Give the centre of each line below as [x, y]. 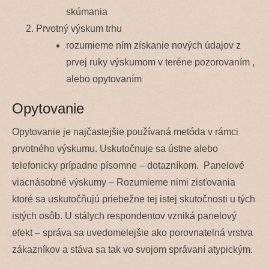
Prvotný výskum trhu [79, 28]
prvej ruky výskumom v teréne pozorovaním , [160, 62]
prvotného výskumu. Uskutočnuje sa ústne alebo [115, 148]
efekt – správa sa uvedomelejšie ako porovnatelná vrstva [132, 232]
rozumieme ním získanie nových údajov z [153, 45]
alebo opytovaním [104, 79]
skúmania [87, 11]
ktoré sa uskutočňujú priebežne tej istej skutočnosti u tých [134, 199]
